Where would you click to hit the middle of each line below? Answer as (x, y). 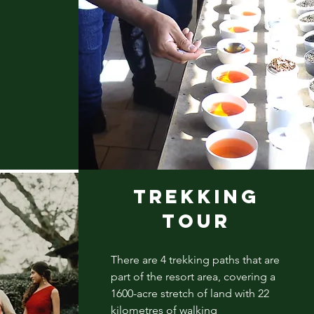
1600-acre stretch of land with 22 (190, 293)
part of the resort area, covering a (193, 276)
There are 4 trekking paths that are (195, 259)
